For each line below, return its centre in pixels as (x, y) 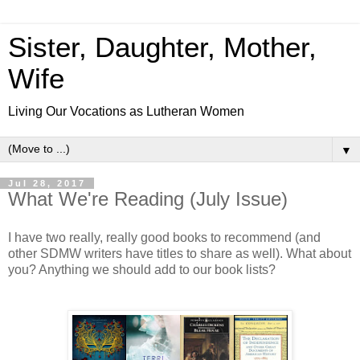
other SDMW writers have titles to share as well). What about (180, 253)
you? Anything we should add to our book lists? (142, 269)
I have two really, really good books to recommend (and (164, 237)
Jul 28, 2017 (47, 183)
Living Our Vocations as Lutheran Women (126, 111)
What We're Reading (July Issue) (148, 199)
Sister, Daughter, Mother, (162, 47)
